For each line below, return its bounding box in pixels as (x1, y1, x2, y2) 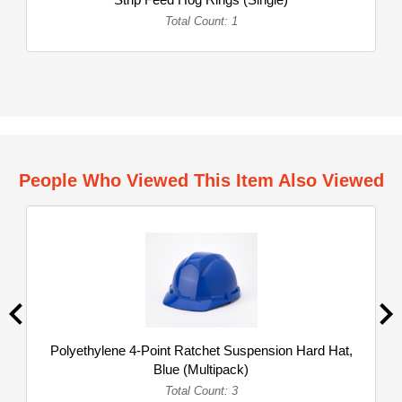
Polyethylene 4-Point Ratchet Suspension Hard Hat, (49, 343, 353, 358)
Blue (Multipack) (153, 362, 249, 377)
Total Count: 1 (164, 14, 238, 28)
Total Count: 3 (164, 384, 238, 398)
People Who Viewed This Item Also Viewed (18, 170, 384, 190)
